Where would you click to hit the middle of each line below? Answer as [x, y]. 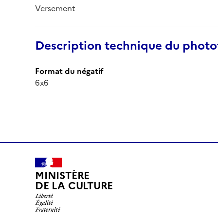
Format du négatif [69, 71]
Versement [55, 8]
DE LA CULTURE [74, 186]
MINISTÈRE [63, 176]
